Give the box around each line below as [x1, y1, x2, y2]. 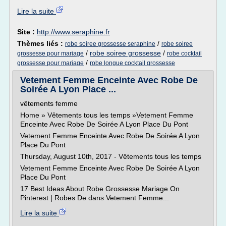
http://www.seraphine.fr [37, 28, 110, 36]
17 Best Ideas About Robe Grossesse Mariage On [20, 185, 180, 193]
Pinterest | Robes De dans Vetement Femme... [20, 194, 169, 202]
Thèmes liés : [17, 39, 65, 47]
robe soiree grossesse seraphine [65, 40, 155, 47]
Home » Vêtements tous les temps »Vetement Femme [20, 111, 193, 119]
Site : [17, 28, 37, 36]
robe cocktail [167, 50, 202, 57]
